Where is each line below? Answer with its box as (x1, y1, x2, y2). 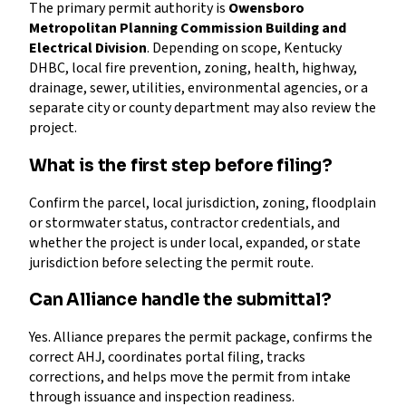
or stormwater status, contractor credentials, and (29, 212, 340, 233)
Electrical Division (29, 38, 147, 59)
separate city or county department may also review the (29, 98, 376, 119)
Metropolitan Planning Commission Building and (29, 18, 346, 39)
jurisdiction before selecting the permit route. (29, 252, 314, 273)
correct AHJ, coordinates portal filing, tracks (29, 347, 305, 368)
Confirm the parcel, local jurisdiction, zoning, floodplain (29, 192, 376, 213)
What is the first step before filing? (29, 155, 333, 177)
